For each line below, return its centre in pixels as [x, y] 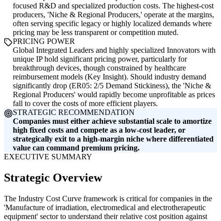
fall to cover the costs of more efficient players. [85, 104]
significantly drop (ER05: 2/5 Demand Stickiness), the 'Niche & [112, 86]
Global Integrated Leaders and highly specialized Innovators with [114, 50]
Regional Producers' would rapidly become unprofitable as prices [114, 95]
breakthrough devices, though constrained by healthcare [99, 68]
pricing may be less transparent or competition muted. [96, 33]
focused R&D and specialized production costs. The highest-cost [113, 6]
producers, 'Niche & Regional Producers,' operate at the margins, [113, 15]
